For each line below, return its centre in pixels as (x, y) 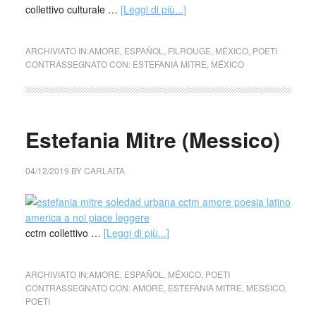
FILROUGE (189, 50)
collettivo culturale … (73, 9)
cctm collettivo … (64, 233)
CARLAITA (104, 170)
